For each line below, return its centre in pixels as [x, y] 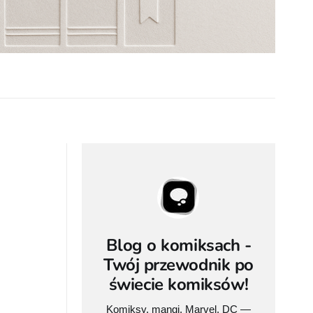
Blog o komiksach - [179, 245]
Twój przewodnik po [179, 264]
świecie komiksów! [179, 284]
